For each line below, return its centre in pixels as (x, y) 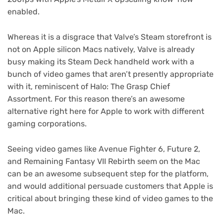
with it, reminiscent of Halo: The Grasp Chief (89, 86)
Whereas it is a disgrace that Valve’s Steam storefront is (110, 37)
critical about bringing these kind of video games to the (110, 198)
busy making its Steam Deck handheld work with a (101, 61)
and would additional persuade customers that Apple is (110, 186)
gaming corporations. (47, 123)
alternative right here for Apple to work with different (106, 111)
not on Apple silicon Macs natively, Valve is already (101, 49)
